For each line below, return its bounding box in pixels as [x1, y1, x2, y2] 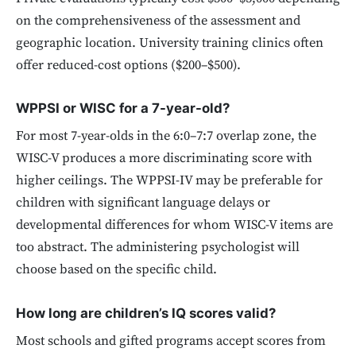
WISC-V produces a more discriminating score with [16, 150, 312, 168]
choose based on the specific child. [16, 261, 217, 279]
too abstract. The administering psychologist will [16, 239, 300, 257]
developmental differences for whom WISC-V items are [16, 217, 333, 234]
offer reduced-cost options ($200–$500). [16, 56, 241, 74]
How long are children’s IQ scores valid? [16, 305, 276, 321]
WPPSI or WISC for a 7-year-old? [16, 100, 230, 117]
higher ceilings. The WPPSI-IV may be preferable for [16, 172, 323, 190]
